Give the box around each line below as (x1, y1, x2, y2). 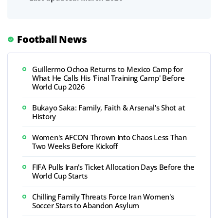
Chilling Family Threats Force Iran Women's (32, 191, 174, 201)
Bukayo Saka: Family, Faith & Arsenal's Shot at (32, 102, 185, 112)
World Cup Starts (32, 170, 88, 181)
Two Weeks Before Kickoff (32, 141, 118, 151)
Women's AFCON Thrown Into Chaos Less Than (32, 132, 187, 142)
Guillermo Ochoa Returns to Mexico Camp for (32, 64, 183, 74)
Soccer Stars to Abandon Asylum (32, 200, 139, 210)
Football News (17, 32, 87, 46)
